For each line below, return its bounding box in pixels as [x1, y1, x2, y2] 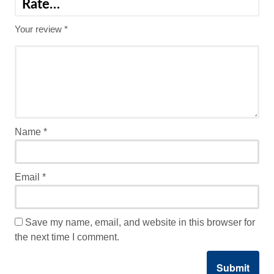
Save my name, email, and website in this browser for [24, 217, 255, 228]
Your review [14, 23, 64, 34]
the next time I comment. [14, 231, 119, 242]
